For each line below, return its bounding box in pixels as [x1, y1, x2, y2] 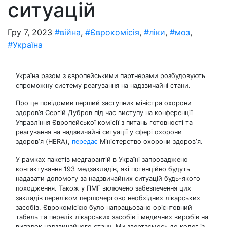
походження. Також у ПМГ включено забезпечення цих [16, 184, 191, 192]
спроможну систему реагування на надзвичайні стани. [16, 82, 191, 89]
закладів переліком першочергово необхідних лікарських [16, 194, 200, 202]
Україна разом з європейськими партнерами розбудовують [16, 72, 205, 80]
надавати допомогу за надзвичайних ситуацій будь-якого [16, 175, 200, 182]
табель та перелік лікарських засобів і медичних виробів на [16, 213, 208, 221]
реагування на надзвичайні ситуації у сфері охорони [16, 128, 182, 136]
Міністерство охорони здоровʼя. [98, 138, 203, 145]
